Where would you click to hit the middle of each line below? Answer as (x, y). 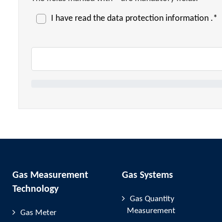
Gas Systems (147, 175)
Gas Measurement (50, 175)
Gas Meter (38, 213)
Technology (35, 189)
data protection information (159, 19)
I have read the (79, 19)
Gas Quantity (152, 199)
